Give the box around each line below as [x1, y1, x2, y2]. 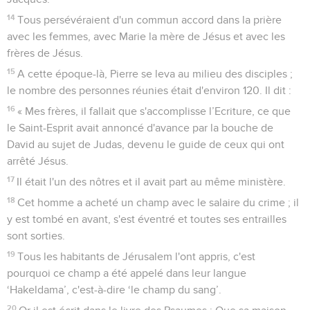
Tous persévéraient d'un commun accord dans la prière [17, 14, 282, 26]
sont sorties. [7, 230, 65, 241]
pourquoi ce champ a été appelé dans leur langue [7, 267, 246, 279]
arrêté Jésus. [7, 155, 69, 167]
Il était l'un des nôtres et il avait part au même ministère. [17, 176, 286, 188]
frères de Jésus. [7, 47, 83, 59]
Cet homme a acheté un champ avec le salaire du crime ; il [17, 197, 300, 208]
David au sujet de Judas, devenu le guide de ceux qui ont [7, 138, 284, 150]
